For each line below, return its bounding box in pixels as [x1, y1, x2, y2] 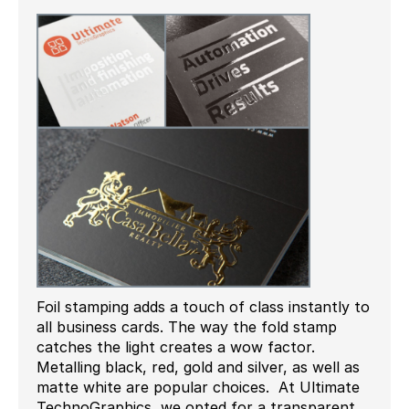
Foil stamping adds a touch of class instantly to [37, 297, 370, 316]
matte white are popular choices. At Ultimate [37, 377, 360, 396]
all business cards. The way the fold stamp [37, 317, 337, 336]
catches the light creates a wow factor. [37, 337, 315, 356]
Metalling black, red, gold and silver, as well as [37, 357, 360, 376]
